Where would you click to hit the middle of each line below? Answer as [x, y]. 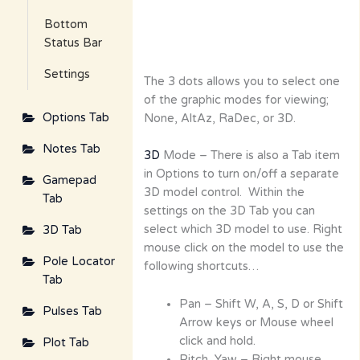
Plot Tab [65, 343]
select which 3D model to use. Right [243, 230]
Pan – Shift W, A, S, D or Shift [262, 304]
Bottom [65, 25]
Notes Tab [71, 149]
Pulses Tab [72, 312]
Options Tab [76, 118]
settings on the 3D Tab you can [230, 211]
